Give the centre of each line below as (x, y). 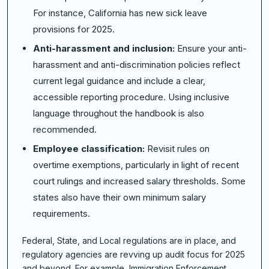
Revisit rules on (178, 149)
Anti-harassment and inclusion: (105, 49)
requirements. (63, 214)
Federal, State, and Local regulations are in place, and (129, 241)
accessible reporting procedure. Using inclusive (131, 97)
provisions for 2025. (74, 29)
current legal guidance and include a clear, (119, 81)
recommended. (65, 130)
